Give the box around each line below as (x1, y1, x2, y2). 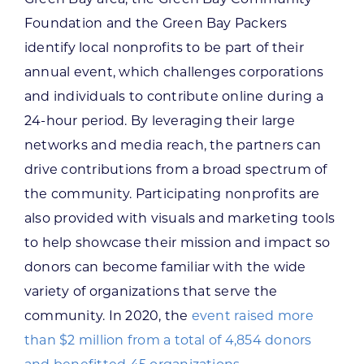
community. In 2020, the (24, 307, 192, 323)
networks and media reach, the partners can (24, 136, 322, 153)
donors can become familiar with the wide (24, 258, 306, 275)
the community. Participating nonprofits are (24, 185, 320, 201)
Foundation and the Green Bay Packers (24, 15, 288, 31)
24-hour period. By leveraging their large (24, 112, 295, 128)
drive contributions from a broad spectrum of (24, 161, 327, 177)
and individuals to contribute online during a (24, 88, 323, 104)
